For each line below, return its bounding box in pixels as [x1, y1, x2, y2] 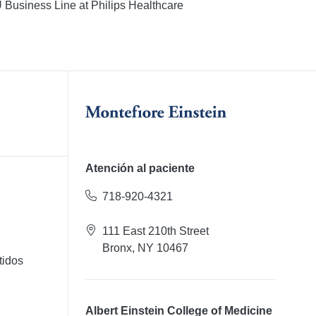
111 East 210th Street [102, 225, 209, 238]
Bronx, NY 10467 [102, 242, 188, 255]
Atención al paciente [85, 162, 195, 175]
